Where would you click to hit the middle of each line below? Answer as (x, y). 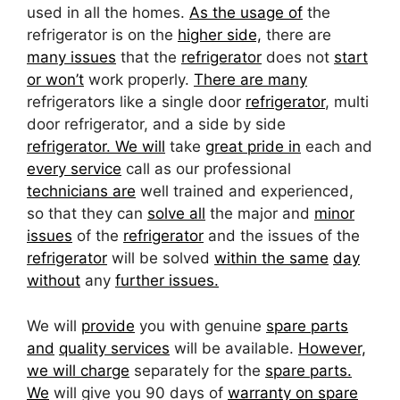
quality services (114, 348)
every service (74, 169)
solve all (176, 213)
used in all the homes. (108, 12)
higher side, (220, 35)
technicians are (81, 191)
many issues (71, 57)
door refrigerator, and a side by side (156, 124)
